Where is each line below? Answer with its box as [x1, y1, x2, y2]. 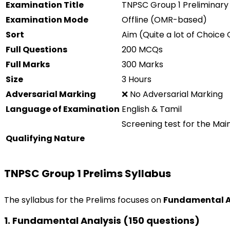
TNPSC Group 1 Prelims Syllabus [4, 166, 171, 181]
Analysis [81, 214, 121, 227]
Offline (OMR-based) [122, 14, 207, 26]
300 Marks [122, 59, 163, 70]
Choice [197, 29, 225, 41]
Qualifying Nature [6, 132, 85, 144]
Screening [122, 118, 164, 130]
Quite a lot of [143, 29, 195, 41]
